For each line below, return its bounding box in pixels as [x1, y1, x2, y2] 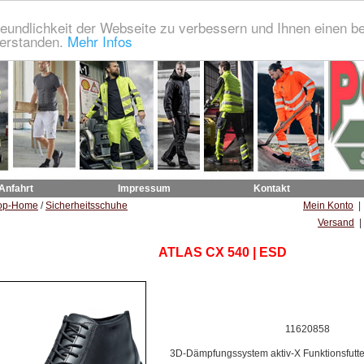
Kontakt [253, 183, 290, 194]
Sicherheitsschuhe [45, 200, 128, 211]
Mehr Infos [67, 30, 132, 51]
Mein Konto [303, 200, 353, 211]
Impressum [118, 183, 171, 194]
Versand [318, 217, 354, 228]
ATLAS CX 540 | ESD [158, 245, 287, 259]
